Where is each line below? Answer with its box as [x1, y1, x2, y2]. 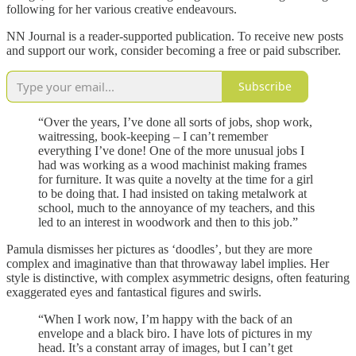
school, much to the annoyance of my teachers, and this [38, 200, 315, 215]
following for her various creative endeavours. [6, 2, 237, 16]
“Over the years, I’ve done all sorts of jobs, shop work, [38, 114, 312, 129]
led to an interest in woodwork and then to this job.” [38, 215, 301, 229]
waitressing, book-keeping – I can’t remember [38, 129, 268, 143]
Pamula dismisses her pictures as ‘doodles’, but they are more [6, 242, 312, 256]
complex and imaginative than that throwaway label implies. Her [6, 256, 329, 270]
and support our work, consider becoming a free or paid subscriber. [6, 43, 341, 57]
